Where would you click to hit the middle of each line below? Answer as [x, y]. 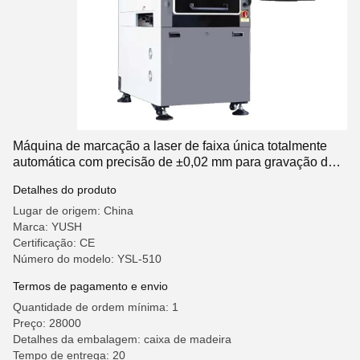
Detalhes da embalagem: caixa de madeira [122, 339]
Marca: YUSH [47, 227]
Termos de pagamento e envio [90, 286]
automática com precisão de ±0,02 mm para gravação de [174, 162]
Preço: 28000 [47, 323]
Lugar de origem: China [73, 211]
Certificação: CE [54, 243]
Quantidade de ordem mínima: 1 [96, 307]
